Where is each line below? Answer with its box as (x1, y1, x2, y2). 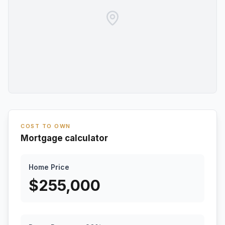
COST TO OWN (21, 123, 71, 130)
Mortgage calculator (21, 133, 108, 143)
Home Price (29, 163, 69, 171)
